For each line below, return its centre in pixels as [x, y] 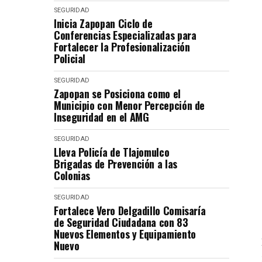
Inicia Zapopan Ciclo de [103, 23]
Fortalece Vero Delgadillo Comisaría [130, 210]
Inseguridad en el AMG [101, 117]
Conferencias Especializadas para [125, 35]
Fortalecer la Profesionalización [122, 46]
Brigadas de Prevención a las [116, 163]
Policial [70, 58]
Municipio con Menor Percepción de [130, 105]
